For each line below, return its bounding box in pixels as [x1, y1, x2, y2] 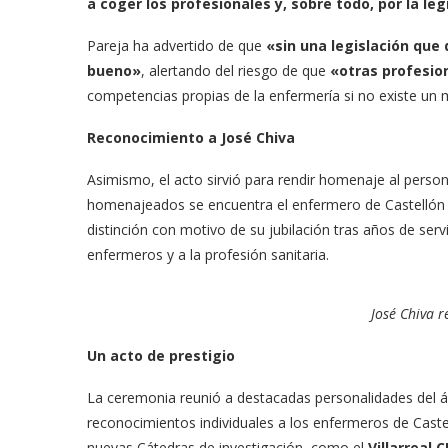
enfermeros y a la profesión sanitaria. [87, 245, 329, 265]
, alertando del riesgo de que [141, 61, 330, 81]
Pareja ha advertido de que [87, 36, 266, 56]
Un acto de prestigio [87, 346, 235, 366]
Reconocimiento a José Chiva [87, 128, 295, 148]
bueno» [87, 61, 141, 81]
